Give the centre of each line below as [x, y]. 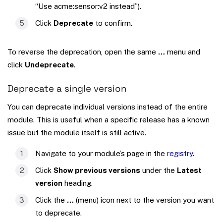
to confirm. [113, 23]
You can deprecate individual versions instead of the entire [108, 107]
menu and [183, 52]
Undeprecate [49, 64]
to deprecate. [58, 213]
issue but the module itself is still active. [77, 132]
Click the [51, 200]
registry [180, 153]
